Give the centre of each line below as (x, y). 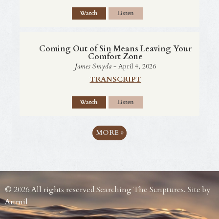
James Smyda (93, 66)
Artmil (16, 202)
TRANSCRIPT (115, 79)
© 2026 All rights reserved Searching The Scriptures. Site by (108, 190)
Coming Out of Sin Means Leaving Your (115, 49)
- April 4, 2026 (134, 66)
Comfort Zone (115, 56)
